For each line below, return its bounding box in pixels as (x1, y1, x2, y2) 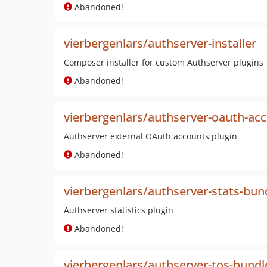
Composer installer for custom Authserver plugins (64, 57, 263, 68)
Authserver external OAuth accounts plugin (64, 131, 237, 142)
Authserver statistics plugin (64, 204, 173, 216)
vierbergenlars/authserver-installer (64, 35, 256, 51)
